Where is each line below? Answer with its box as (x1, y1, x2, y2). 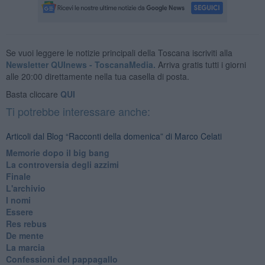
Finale (5, 170, 31, 182)
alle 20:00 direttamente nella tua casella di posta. (5, 70, 189, 82)
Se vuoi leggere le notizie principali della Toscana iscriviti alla (5, 46, 232, 59)
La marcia (5, 241, 45, 253)
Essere (5, 205, 33, 218)
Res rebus (5, 217, 47, 230)
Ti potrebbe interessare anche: (5, 103, 150, 119)
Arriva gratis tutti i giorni (155, 58, 246, 70)
